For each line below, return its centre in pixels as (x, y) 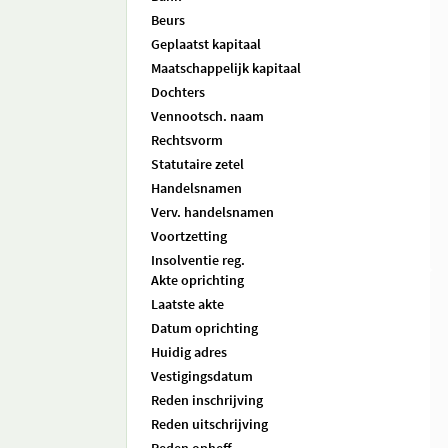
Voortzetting (189, 236)
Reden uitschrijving (209, 424)
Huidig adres (189, 352)
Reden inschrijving (207, 400)
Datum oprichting (204, 328)
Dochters (178, 92)
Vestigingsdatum (202, 376)
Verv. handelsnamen (212, 212)
